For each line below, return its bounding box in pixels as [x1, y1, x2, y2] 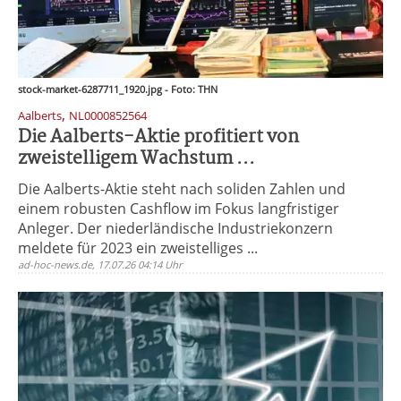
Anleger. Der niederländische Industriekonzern [18, 218, 333, 238]
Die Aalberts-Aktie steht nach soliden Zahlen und [18, 179, 346, 199]
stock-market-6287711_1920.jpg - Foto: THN [18, 82, 218, 96]
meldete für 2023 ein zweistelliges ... [18, 238, 258, 258]
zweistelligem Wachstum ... [18, 144, 255, 174]
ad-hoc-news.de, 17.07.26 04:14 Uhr [18, 258, 183, 271]
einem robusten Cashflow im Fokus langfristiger [18, 199, 339, 218]
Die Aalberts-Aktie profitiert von [18, 123, 299, 152]
